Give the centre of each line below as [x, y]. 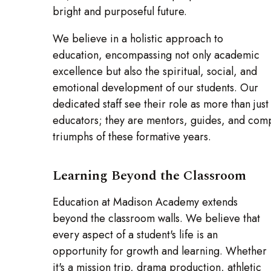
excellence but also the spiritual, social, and [155, 71]
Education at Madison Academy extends [145, 202]
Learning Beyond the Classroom [151, 176]
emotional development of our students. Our [155, 87]
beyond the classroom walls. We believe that [156, 219]
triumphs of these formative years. [132, 136]
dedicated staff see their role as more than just [161, 104]
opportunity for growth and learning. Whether [160, 251]
